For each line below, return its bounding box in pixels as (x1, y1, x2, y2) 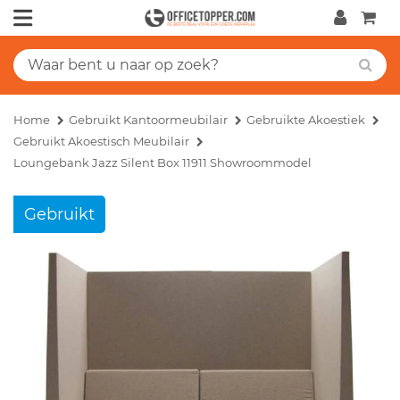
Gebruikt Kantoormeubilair (69, 112, 228, 127)
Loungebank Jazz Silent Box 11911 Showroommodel (13, 154, 312, 170)
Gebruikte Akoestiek (246, 112, 365, 127)
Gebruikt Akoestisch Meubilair (13, 133, 189, 148)
